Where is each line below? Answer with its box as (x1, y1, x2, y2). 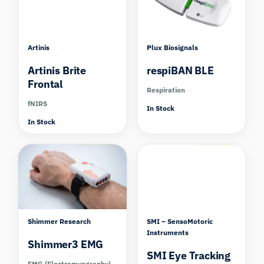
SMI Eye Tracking (147, 249, 231, 263)
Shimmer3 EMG (28, 237, 104, 252)
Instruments (147, 228, 189, 237)
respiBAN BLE (147, 64, 214, 78)
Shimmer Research (28, 217, 91, 226)
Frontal (28, 77, 63, 91)
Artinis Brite (28, 64, 87, 78)
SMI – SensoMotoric (147, 217, 213, 226)
